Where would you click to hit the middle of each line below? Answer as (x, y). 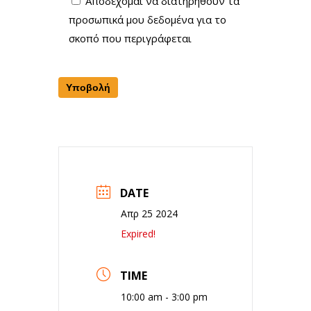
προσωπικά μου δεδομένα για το (148, 19)
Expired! (138, 234)
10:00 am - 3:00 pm (164, 297)
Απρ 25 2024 (149, 214)
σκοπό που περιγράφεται (130, 38)
